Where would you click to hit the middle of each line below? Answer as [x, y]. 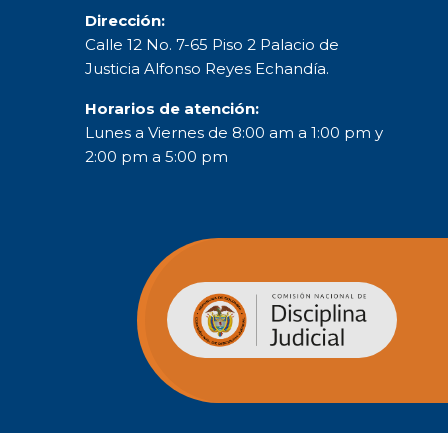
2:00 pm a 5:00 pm [156, 156]
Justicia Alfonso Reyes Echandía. [207, 68]
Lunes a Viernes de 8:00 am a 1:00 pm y [234, 132]
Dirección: [125, 20]
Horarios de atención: [172, 108]
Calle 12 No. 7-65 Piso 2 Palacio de [212, 44]
